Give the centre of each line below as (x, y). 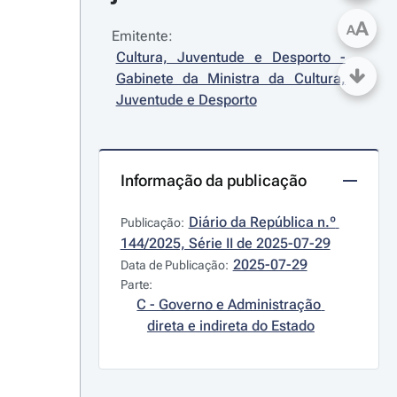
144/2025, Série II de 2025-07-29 (225, 243)
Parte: (136, 284)
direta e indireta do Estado (230, 326)
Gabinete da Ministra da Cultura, (230, 78)
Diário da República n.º (262, 222)
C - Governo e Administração (229, 304)
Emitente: (142, 36)
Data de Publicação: (174, 265)
